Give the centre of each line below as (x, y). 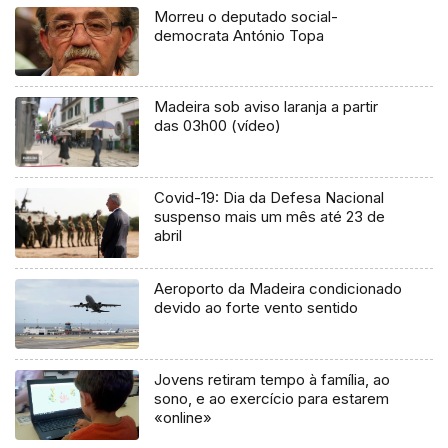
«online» (183, 418)
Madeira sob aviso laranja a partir (266, 107)
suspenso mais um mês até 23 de (270, 217)
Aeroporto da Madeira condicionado (278, 289)
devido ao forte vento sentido (256, 308)
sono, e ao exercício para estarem (272, 399)
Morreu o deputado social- (246, 16)
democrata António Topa (239, 35)
